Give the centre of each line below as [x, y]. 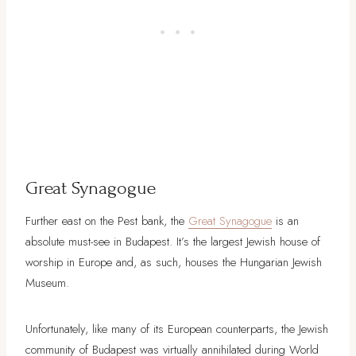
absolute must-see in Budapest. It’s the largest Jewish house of [173, 241]
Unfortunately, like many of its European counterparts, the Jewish [177, 329]
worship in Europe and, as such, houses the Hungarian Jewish [174, 262]
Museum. [47, 282]
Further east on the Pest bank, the [107, 221]
